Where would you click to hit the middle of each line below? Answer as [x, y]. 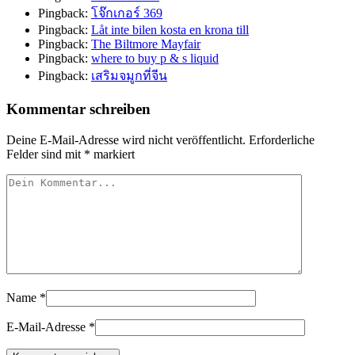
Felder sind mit [45, 154]
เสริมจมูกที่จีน [129, 76]
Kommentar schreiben [78, 109]
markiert [113, 154]
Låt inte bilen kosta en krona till [170, 30]
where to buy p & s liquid [155, 59]
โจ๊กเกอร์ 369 [127, 13]
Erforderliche [282, 139]
